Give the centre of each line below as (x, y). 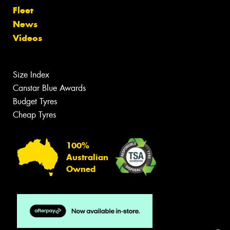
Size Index (31, 75)
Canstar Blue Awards (49, 88)
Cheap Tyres (34, 115)
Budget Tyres (35, 101)
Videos (27, 38)
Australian (87, 157)
